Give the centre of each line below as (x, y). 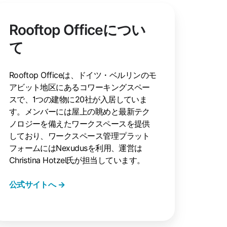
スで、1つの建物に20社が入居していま (78, 99)
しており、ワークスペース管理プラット (79, 136)
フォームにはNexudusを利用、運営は (75, 148)
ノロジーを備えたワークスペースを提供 (79, 123)
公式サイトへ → (37, 184)
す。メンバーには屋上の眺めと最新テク (79, 111)
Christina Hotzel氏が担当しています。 (77, 160)
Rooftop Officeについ (77, 30)
